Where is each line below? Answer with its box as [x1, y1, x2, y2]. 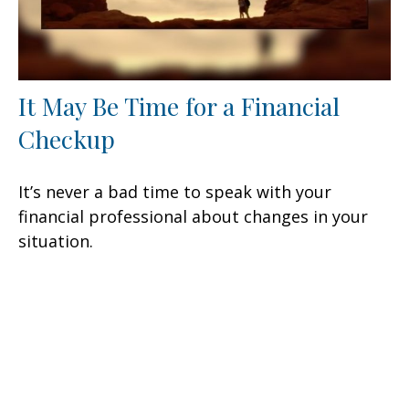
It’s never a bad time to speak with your [18, 181, 331, 204]
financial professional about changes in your [18, 205, 368, 228]
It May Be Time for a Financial [18, 89, 340, 123]
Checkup [18, 122, 115, 156]
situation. [18, 230, 93, 253]
